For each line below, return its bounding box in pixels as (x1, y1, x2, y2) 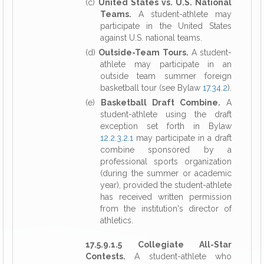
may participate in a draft (133, 133, 232, 143)
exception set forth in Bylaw (100, 121, 232, 131)
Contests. (85, 252, 126, 261)
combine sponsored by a (100, 145, 232, 154)
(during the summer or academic (100, 169, 232, 178)
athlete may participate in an (100, 60, 232, 69)
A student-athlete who (126, 252, 232, 261)
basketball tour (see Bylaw (100, 83, 203, 93)
